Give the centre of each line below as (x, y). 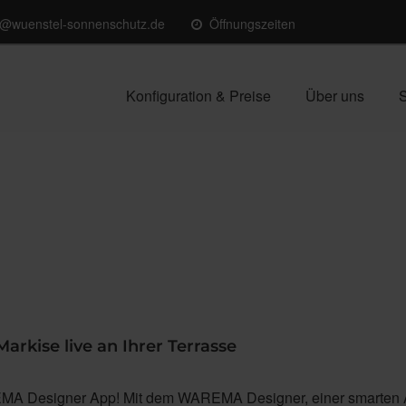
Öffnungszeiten (252, 24)
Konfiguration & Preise (198, 96)
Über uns (335, 96)
